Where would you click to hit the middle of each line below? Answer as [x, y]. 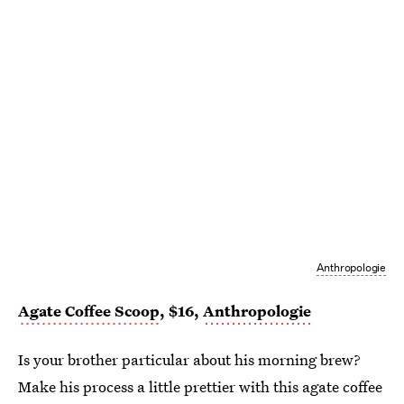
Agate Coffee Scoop [89, 311]
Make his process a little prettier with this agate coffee [200, 387]
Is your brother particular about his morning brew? [189, 360]
